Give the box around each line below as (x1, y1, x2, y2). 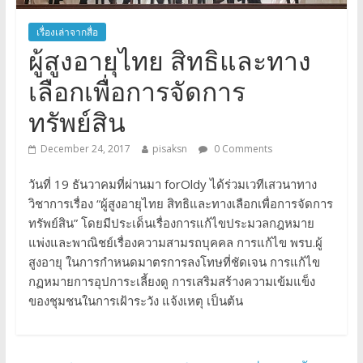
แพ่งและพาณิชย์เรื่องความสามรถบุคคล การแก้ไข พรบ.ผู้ (28, 233, 322, 250)
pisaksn (152, 141, 187, 156)
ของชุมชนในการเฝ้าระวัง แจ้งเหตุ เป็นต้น (28, 292, 243, 309)
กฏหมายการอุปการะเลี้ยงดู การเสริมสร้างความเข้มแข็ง (28, 272, 315, 289)
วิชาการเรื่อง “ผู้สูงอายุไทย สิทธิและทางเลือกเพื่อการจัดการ (28, 194, 333, 211)
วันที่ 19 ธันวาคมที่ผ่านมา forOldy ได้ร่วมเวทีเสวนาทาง (28, 175, 317, 192)
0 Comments (211, 141, 272, 156)
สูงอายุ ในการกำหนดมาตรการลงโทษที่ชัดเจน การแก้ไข (28, 253, 320, 270)
